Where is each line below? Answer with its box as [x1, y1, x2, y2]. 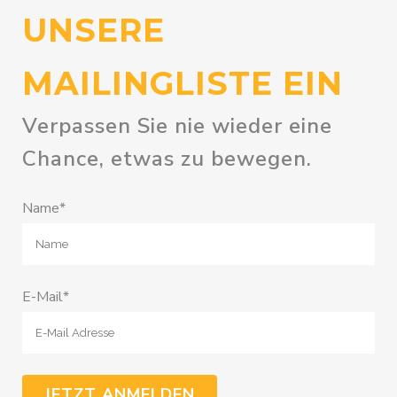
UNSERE [22, 11, 165, 51]
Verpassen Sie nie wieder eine [22, 112, 332, 141]
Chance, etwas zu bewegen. [22, 144, 312, 174]
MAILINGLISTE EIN [22, 64, 343, 104]
